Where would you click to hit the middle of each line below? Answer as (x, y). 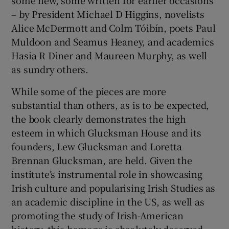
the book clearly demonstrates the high (99, 118)
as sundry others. (50, 69)
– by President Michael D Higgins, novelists (108, 14)
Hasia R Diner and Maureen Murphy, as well (109, 55)
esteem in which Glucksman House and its (106, 132)
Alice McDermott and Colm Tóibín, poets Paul (113, 27)
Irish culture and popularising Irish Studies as (113, 187)
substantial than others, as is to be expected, (110, 105)
